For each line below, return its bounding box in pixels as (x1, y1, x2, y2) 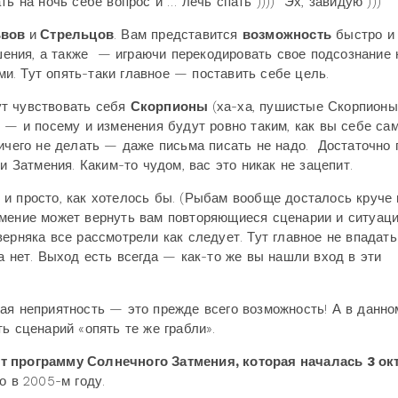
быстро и (331, 27, 394, 43)
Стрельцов (36, 27, 115, 43)
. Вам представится (114, 27, 243, 43)
